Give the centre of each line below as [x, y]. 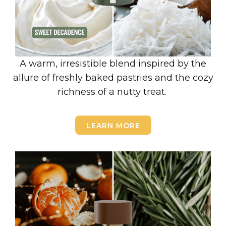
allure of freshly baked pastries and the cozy [113, 78]
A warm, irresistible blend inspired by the [113, 64]
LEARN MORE [113, 126]
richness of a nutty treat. [113, 92]
